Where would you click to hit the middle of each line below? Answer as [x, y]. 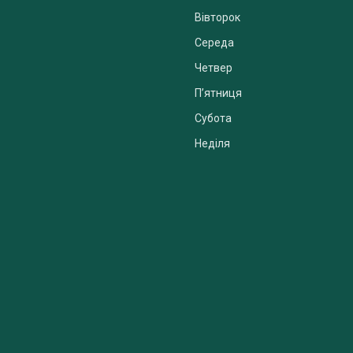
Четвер [214, 67]
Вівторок [217, 17]
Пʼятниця [218, 93]
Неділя [212, 143]
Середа [214, 42]
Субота [213, 118]
